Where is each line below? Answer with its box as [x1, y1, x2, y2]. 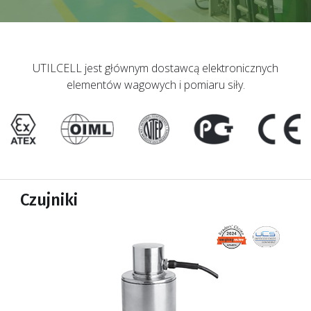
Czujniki [20, 190, 78, 210]
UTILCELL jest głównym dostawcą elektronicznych [33, 60, 278, 76]
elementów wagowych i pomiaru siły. [66, 77, 245, 92]
